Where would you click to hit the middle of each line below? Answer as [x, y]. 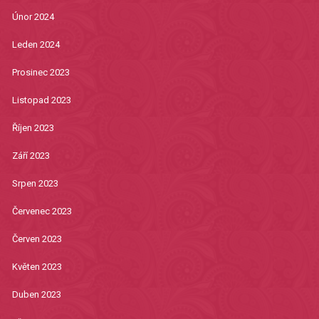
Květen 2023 [37, 267]
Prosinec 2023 [41, 73]
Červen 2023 [37, 239]
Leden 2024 [36, 45]
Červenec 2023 [42, 211]
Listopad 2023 [41, 100]
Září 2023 [31, 156]
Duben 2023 [36, 295]
